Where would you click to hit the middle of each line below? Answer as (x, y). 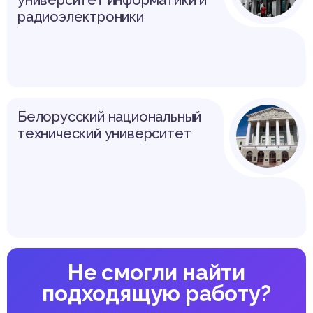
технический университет (104, 133)
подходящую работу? (156, 294)
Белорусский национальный (110, 116)
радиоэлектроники (81, 16)
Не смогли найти (156, 273)
